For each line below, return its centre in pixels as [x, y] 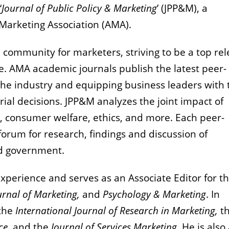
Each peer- [200, 118]
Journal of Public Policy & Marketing [79, 8]
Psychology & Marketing [153, 194]
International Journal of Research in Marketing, [118, 211]
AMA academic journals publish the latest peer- [118, 69]
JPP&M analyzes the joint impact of [144, 101]
